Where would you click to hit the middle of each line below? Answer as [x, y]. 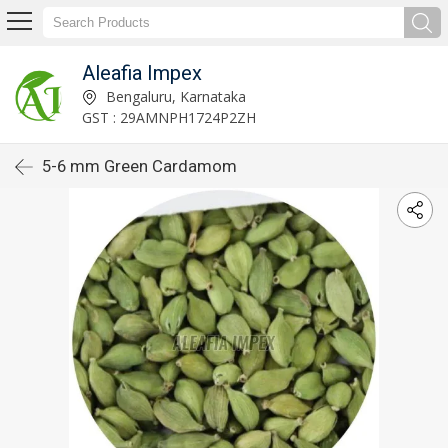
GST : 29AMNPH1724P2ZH [168, 117]
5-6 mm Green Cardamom [139, 166]
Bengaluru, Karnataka [173, 96]
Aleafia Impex [141, 72]
